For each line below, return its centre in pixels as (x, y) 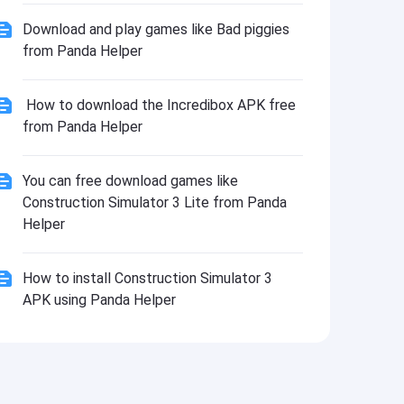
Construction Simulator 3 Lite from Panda (154, 202)
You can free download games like (130, 181)
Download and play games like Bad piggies (156, 29)
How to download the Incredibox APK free (159, 105)
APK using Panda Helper (99, 300)
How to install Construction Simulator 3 (147, 278)
